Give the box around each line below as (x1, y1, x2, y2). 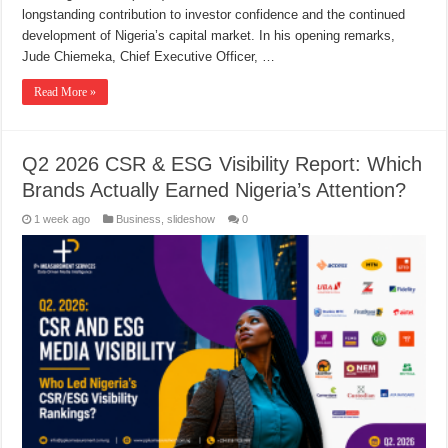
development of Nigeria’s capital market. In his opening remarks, (22, 27, 396, 43)
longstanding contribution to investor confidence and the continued (22, 6, 406, 22)
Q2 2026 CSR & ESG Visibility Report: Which (22, 152, 423, 175)
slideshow (167, 212, 216, 225)
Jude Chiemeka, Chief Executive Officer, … (22, 48, 276, 64)
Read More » (34, 84, 97, 99)
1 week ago (34, 212, 91, 225)
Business (116, 212, 162, 225)
